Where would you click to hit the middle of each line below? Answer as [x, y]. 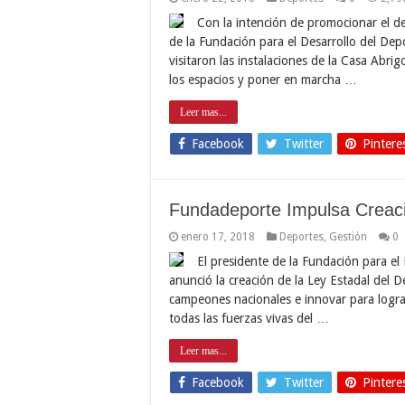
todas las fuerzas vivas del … [249, 318]
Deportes [301, 236]
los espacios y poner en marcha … [263, 79]
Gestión [348, 236]
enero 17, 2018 [218, 236]
